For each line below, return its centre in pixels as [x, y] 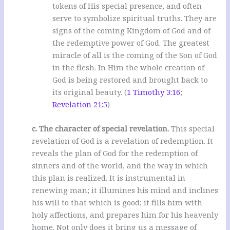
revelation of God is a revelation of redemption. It [123, 141]
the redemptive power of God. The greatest [131, 42]
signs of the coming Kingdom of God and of [132, 30]
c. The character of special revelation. [101, 129]
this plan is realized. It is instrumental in [109, 178]
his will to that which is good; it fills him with [117, 203]
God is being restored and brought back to [130, 79]
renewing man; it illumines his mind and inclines [125, 190]
